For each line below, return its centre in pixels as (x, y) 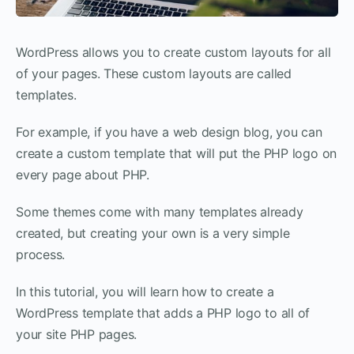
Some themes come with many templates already (160, 211)
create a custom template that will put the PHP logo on (177, 153)
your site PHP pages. (77, 334)
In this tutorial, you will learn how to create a (145, 291)
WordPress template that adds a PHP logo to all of (163, 313)
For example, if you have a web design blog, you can (169, 132)
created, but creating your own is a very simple (153, 233)
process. (41, 254)
